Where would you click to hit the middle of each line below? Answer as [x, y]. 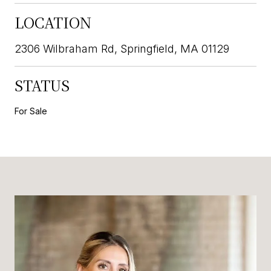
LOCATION [53, 22]
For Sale [31, 111]
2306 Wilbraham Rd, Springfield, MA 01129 [122, 48]
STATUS [42, 85]
